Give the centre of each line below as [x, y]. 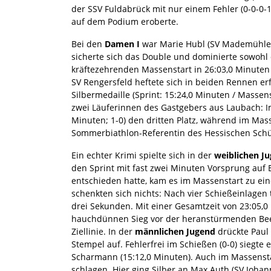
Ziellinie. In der [103, 231]
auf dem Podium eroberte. [125, 21]
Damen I [122, 44]
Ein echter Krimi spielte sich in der [143, 155]
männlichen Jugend [175, 231]
